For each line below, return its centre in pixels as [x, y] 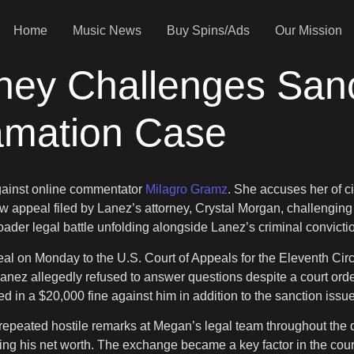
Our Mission [308, 30]
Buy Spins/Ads [208, 30]
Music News [107, 30]
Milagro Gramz [186, 190]
